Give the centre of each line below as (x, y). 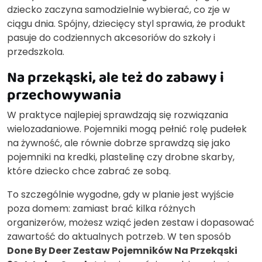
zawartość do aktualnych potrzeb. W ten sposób (119, 237)
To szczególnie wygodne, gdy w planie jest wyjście (120, 195)
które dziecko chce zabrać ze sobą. (89, 171)
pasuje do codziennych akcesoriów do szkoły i (111, 38)
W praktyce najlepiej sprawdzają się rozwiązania (118, 115)
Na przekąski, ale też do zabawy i (116, 77)
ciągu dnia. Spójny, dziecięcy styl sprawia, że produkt (126, 24)
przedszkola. (36, 52)
